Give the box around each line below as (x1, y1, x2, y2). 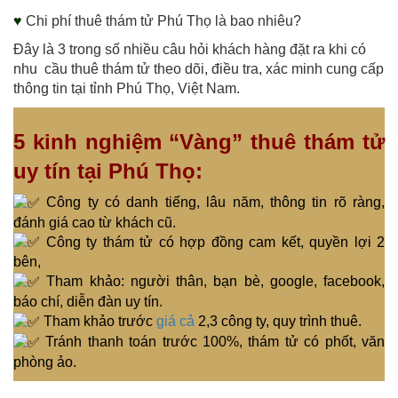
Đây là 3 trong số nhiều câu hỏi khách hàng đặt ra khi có (13, 41, 366, 57)
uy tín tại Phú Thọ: (13, 158, 203, 183)
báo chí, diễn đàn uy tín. (13, 294, 163, 310)
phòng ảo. (13, 354, 76, 370)
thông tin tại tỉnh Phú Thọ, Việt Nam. (13, 80, 240, 96)
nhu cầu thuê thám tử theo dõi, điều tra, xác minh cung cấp (13, 60, 384, 76)
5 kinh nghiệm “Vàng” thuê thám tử (13, 129, 385, 154)
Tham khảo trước (44, 314, 156, 330)
